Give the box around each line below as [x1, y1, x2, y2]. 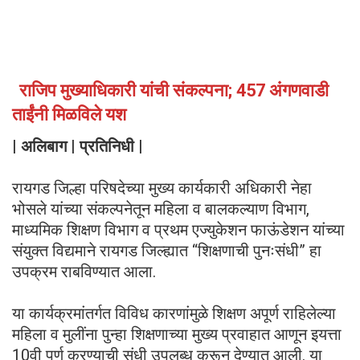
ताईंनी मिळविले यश [12, 104, 126, 125]
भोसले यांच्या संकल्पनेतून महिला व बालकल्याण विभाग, [12, 199, 309, 219]
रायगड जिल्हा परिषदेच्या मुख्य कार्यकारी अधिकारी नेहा [12, 178, 312, 198]
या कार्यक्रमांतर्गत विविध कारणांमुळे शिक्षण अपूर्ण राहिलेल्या [12, 304, 336, 324]
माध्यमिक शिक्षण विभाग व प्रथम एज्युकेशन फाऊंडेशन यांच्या [12, 220, 345, 240]
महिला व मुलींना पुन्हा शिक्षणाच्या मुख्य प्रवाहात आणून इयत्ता [12, 325, 342, 345]
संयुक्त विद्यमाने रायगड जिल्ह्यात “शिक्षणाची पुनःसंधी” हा [12, 241, 321, 261]
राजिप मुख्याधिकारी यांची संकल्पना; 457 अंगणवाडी [18, 80, 329, 101]
